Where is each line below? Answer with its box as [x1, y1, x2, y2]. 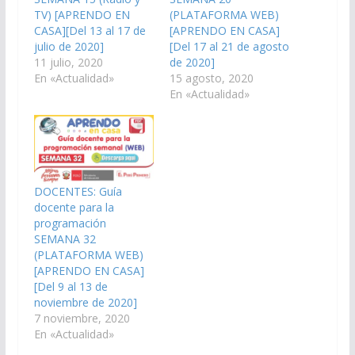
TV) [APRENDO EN [33, 7, 130, 23]
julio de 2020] [33, 39, 104, 55]
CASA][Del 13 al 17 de [33, 23, 146, 39]
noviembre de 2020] [33, 294, 137, 310]
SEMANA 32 [33, 231, 96, 246]
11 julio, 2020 [33, 55, 103, 71]
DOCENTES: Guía [33, 183, 122, 199]
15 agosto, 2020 [169, 71, 254, 86]
